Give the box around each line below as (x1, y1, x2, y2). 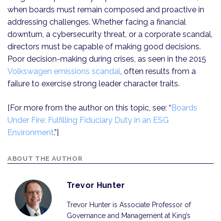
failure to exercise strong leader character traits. (7, 79, 180, 89)
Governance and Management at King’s (66, 212, 190, 220)
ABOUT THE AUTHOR (7, 155, 83, 163)
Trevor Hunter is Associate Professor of (66, 201, 191, 209)
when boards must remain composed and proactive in (7, 5, 204, 15)
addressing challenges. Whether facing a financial (7, 17, 186, 27)
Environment (7, 128, 54, 138)
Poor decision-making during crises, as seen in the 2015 (7, 54, 206, 64)
